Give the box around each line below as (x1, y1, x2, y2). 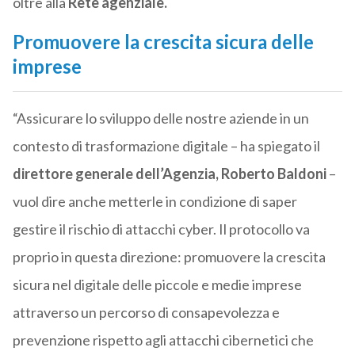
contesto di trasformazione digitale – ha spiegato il (12, 137, 320, 155)
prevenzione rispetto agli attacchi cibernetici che (12, 331, 314, 349)
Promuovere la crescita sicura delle (12, 30, 314, 54)
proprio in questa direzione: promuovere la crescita (12, 248, 326, 266)
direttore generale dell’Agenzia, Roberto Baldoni (12, 165, 326, 183)
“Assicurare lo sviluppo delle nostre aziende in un (12, 109, 309, 128)
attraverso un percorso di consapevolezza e (12, 303, 280, 322)
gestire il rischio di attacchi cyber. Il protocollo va (12, 220, 310, 239)
